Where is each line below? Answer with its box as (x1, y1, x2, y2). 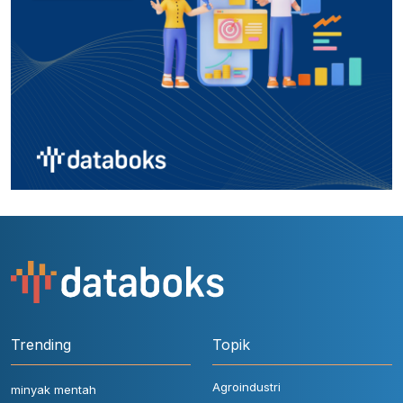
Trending (11, 336, 71, 354)
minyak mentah (11, 382, 96, 398)
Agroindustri (212, 380, 281, 395)
